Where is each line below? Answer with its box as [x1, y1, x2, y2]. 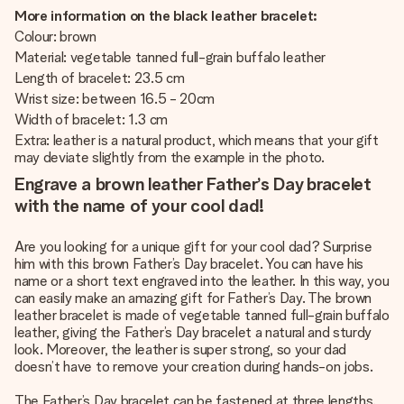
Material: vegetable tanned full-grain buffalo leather [14, 49, 326, 66]
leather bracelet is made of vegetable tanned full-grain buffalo [14, 307, 390, 324]
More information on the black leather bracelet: [14, 7, 317, 24]
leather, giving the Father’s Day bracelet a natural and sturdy [14, 324, 372, 341]
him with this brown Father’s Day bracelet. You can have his [14, 255, 364, 272]
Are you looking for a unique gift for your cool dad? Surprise [14, 238, 372, 255]
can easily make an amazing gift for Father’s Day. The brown [14, 289, 372, 307]
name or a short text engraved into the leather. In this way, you [14, 272, 390, 289]
